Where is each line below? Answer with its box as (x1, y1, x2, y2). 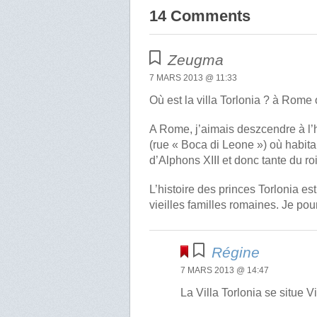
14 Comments (149, 6, 251, 25)
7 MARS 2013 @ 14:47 (180, 265, 270, 275)
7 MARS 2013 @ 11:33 (149, 72, 238, 83)
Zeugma (168, 51, 224, 68)
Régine (212, 243, 260, 260)
